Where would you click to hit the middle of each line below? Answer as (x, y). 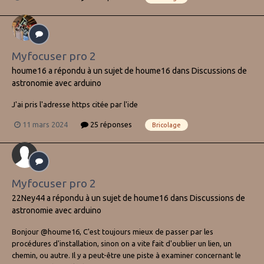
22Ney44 (28, 198)
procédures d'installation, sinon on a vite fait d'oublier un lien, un (122, 244)
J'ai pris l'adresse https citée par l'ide (75, 104)
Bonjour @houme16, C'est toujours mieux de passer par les (113, 232)
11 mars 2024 (45, 125)
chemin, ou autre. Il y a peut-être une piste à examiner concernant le (126, 255)
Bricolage (166, 125)
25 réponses (110, 125)
